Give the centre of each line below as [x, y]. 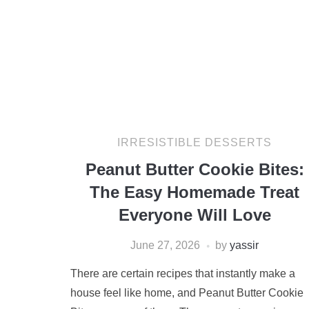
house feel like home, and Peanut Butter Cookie [187, 293]
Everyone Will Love [195, 215]
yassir [244, 245]
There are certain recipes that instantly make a [183, 273]
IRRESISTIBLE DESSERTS [195, 142]
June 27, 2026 [165, 245]
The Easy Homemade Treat [195, 192]
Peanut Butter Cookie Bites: [195, 169]
